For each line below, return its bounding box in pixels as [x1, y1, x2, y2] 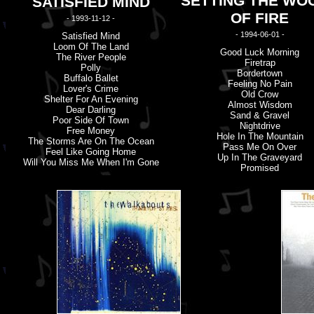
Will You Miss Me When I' [22, 157, 127, 168]
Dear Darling [66, 104, 116, 115]
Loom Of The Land [53, 41, 129, 52]
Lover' [63, 83, 87, 94]
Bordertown [237, 68, 282, 78]
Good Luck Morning [220, 47, 299, 57]
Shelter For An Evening [43, 94, 138, 104]
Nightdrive [239, 121, 280, 131]
